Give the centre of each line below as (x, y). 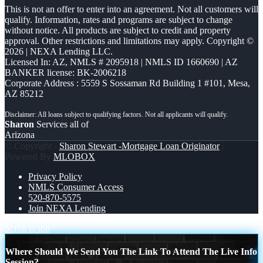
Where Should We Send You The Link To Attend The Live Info (131, 251)
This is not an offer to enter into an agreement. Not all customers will (131, 9)
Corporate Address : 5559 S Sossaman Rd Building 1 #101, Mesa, (127, 83)
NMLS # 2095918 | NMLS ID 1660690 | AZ (154, 62)
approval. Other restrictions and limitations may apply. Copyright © (129, 41)
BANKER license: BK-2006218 (65, 72)
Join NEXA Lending (67, 208)
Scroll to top (27, 228)
